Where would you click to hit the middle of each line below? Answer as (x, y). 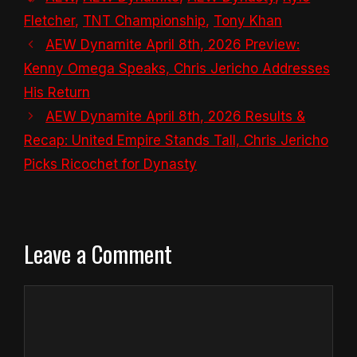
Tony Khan (248, 21)
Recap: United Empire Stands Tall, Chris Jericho (176, 141)
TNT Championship (144, 21)
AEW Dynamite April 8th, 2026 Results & (176, 117)
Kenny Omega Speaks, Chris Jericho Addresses (177, 69)
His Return (57, 93)
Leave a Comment (98, 253)
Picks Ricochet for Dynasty (110, 165)
